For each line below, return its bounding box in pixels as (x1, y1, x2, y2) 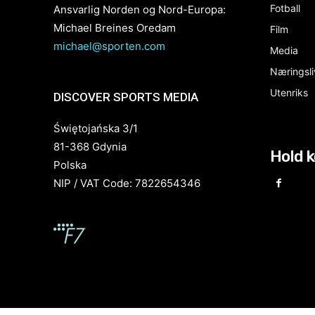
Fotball (270, 2, 300, 14)
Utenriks (270, 86, 308, 98)
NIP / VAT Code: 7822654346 (53, 176, 200, 190)
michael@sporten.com (53, 39, 165, 53)
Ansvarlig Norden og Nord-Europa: (53, 3, 226, 16)
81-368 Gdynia (53, 140, 127, 153)
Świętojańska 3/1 (53, 122, 138, 135)
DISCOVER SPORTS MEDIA (53, 90, 198, 104)
